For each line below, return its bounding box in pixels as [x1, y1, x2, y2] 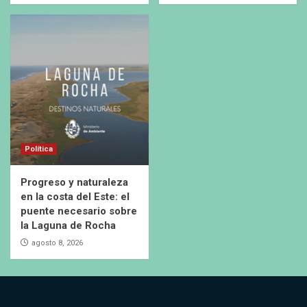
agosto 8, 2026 [32, 238, 83, 248]
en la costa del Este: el [21, 191, 130, 204]
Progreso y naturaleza [21, 176, 128, 189]
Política [25, 145, 53, 154]
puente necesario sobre [21, 205, 137, 218]
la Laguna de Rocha [21, 219, 116, 232]
